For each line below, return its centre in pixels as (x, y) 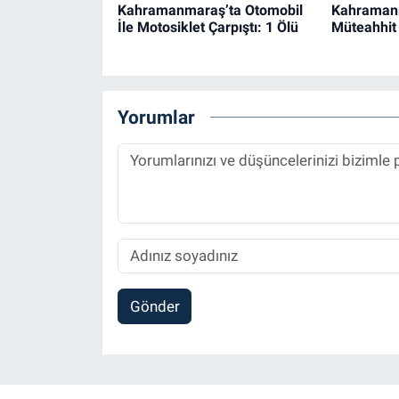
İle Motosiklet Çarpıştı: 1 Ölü (208, 28)
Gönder (155, 306)
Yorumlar (156, 117)
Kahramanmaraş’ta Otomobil (210, 11)
